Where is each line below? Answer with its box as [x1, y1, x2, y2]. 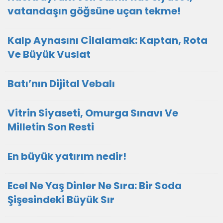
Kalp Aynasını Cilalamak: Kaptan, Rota [7, 33, 208, 47]
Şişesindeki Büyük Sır [7, 193, 114, 207]
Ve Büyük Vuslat [7, 47, 91, 61]
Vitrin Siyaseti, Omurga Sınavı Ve [7, 106, 178, 120]
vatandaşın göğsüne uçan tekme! [7, 4, 181, 18]
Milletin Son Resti [7, 120, 94, 134]
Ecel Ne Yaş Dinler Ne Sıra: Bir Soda [7, 179, 182, 193]
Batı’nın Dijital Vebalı [7, 77, 115, 91]
